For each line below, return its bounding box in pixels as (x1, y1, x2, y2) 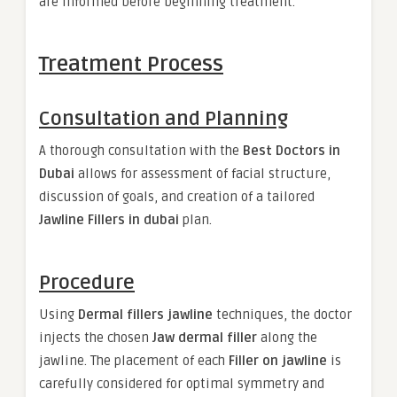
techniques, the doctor (213, 307, 352, 323)
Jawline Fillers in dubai (39, 212, 179, 228)
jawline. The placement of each (39, 353, 229, 369)
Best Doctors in (243, 143, 340, 159)
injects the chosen (39, 330, 152, 346)
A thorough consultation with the (39, 143, 243, 159)
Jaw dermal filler (152, 330, 257, 346)
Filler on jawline (229, 353, 327, 369)
